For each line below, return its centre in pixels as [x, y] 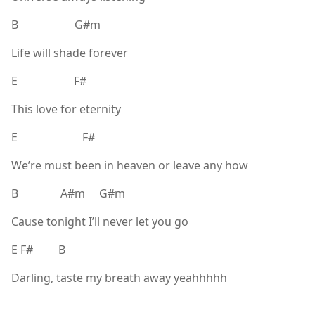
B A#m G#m [68, 194]
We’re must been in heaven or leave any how [130, 166]
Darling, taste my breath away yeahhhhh [121, 278]
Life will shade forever [70, 53]
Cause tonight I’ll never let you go [100, 222]
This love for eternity [66, 109]
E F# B [38, 250]
